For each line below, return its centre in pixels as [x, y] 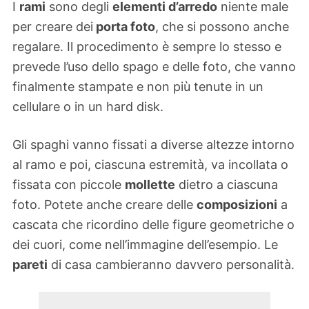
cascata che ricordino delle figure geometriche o [153, 224]
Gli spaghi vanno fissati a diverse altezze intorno [153, 144]
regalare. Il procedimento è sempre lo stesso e [147, 47]
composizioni [237, 204]
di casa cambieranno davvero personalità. [171, 264]
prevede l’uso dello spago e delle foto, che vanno [154, 67]
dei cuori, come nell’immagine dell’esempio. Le [145, 244]
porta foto [124, 27]
